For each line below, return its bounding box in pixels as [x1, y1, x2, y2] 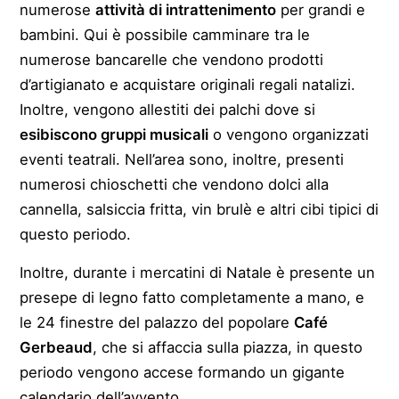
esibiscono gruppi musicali [20, 125, 209, 143]
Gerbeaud [20, 338, 94, 356]
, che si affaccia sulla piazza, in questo [93, 338, 363, 356]
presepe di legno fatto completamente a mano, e [20, 288, 365, 306]
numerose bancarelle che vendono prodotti [20, 50, 324, 69]
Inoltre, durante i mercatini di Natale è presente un [20, 263, 376, 281]
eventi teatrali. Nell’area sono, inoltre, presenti [20, 150, 345, 168]
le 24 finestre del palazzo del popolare [20, 313, 295, 331]
